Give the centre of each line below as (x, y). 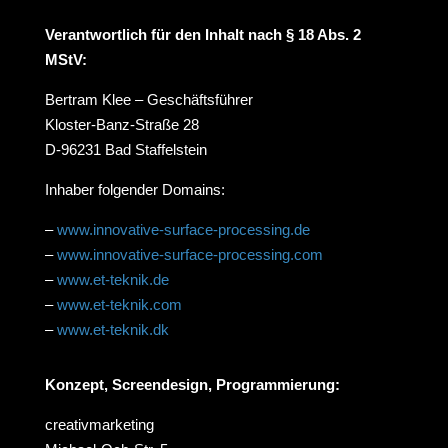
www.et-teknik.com (119, 304)
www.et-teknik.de (112, 279)
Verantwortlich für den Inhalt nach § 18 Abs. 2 (202, 34)
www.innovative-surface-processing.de (183, 229)
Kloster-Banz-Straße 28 (121, 124)
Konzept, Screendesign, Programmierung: (192, 384)
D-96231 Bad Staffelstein (125, 149)
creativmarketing (99, 424)
